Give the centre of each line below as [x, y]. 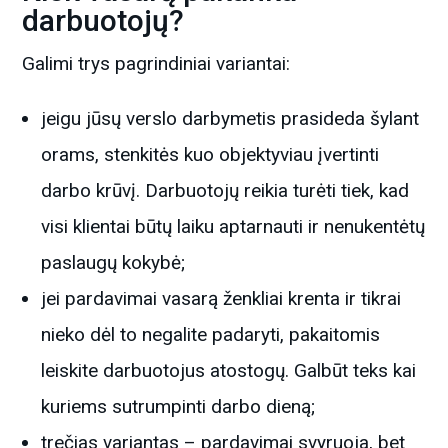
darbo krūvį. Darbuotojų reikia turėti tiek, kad [225, 190]
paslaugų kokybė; [113, 262]
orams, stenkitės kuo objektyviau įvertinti [210, 154]
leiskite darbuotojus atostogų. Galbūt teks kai [229, 370]
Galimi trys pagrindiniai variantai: [156, 63]
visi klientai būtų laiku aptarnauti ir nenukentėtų [233, 226]
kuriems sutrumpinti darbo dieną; [178, 406]
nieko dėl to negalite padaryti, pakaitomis [211, 334]
